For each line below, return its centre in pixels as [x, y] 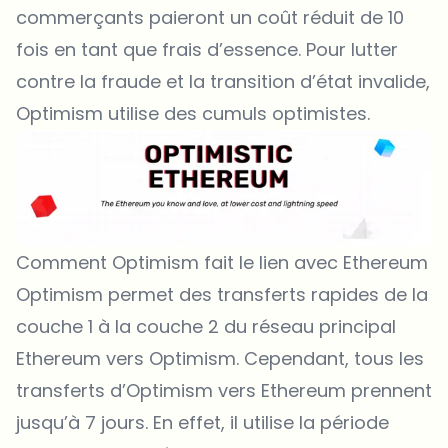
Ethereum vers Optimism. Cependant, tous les [220, 358]
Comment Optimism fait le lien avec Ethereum [222, 262]
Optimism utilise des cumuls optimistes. [193, 113]
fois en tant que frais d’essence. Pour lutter [207, 49]
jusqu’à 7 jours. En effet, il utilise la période [202, 422]
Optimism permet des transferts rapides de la [222, 294]
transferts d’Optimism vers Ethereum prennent [224, 390]
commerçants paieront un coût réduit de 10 [210, 17]
